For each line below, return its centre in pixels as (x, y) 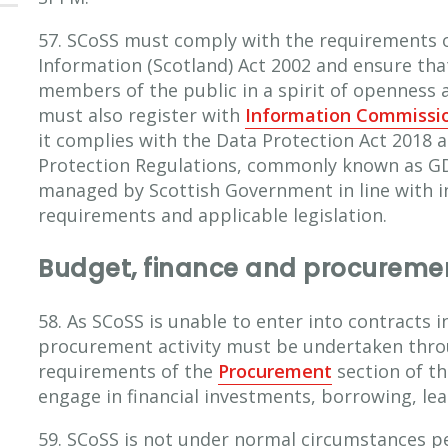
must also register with (141, 114)
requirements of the (128, 370)
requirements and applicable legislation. (212, 214)
